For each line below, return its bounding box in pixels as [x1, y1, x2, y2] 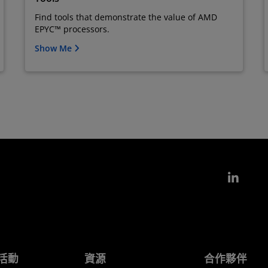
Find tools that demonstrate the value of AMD [35, 11, 218, 23]
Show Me [35, 42, 75, 54]
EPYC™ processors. [35, 23, 110, 35]
